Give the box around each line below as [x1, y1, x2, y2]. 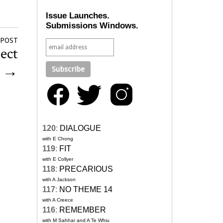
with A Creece [42, 197, 73, 203]
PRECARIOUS [59, 165, 113, 174]
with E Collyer [42, 156, 73, 162]
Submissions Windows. [46, 21, 139, 31]
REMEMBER [59, 206, 106, 215]
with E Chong [42, 136, 73, 142]
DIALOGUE [60, 124, 101, 133]
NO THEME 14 [59, 185, 112, 194]
